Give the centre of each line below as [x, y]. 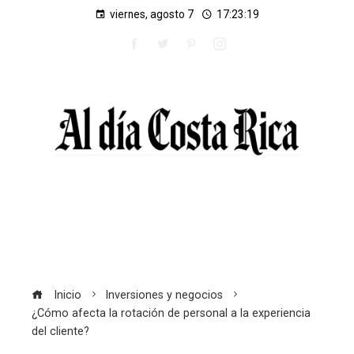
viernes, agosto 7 [152, 14]
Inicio [66, 295]
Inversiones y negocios [164, 295]
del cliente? [60, 331]
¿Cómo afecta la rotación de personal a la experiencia [171, 313]
